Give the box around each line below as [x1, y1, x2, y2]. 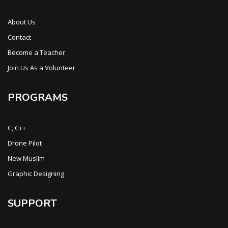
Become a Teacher [8, 48, 65, 57]
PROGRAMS [8, 91, 68, 104]
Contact [8, 33, 31, 42]
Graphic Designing [8, 169, 64, 178]
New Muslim [8, 154, 45, 163]
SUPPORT [8, 196, 57, 210]
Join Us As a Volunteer [8, 63, 75, 72]
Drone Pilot [8, 138, 42, 148]
